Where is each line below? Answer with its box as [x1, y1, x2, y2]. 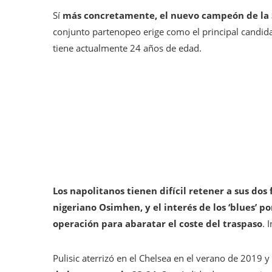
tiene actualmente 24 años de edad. [53, 42, 202, 55]
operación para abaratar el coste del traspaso [53, 217, 262, 230]
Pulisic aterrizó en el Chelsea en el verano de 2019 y [53, 252, 270, 265]
